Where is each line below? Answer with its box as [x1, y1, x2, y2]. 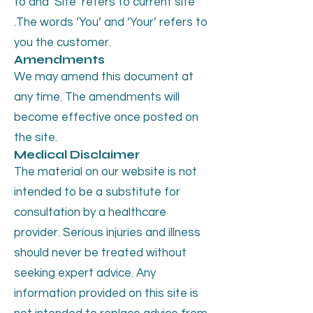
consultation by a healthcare [14, 205, 166, 219]
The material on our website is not [14, 165, 197, 178]
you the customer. [14, 36, 111, 49]
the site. [14, 131, 57, 144]
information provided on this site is [14, 286, 198, 300]
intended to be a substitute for [14, 185, 180, 198]
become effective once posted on [14, 110, 198, 124]
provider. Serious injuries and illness [14, 226, 201, 239]
